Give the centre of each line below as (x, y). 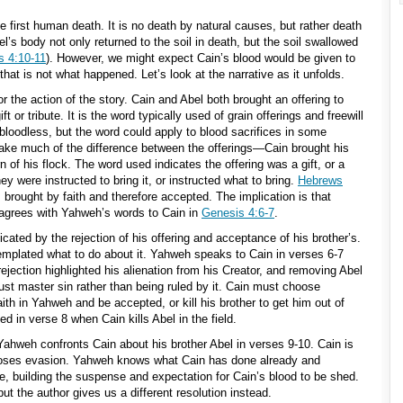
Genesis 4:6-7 (238, 213)
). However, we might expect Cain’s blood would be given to (201, 58)
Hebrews (320, 180)
